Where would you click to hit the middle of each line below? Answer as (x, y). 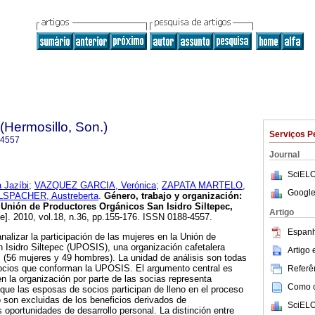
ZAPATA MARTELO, (204, 186)
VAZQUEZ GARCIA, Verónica (95, 186)
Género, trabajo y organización (172, 196)
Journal (284, 155)
